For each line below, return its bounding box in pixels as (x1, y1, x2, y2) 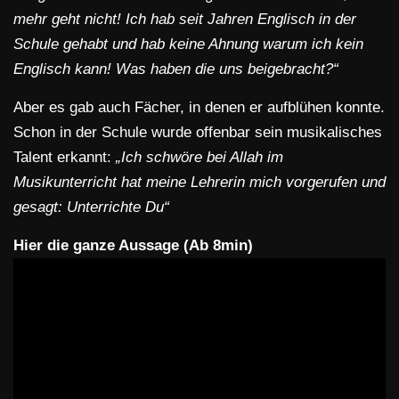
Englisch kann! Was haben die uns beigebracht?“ (13, 61, 338, 78)
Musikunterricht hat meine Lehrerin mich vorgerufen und (13, 174, 386, 191)
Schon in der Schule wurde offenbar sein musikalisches (13, 124, 382, 142)
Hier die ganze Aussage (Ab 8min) (13, 237, 253, 255)
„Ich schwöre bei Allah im (111, 149, 283, 167)
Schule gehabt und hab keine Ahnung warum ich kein (13, 36, 363, 53)
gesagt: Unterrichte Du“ (13, 199, 169, 216)
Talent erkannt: (13, 149, 111, 167)
